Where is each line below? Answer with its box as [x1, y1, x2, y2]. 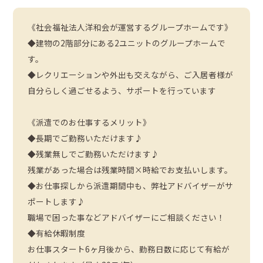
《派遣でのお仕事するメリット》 [28, 116, 151, 129]
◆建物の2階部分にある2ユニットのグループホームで [28, 37, 226, 49]
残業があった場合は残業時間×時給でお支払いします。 [28, 164, 233, 176]
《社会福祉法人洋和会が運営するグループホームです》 [28, 21, 233, 33]
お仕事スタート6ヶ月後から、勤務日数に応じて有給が [28, 243, 230, 255]
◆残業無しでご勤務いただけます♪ [28, 148, 160, 160]
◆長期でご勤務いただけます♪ [28, 132, 143, 144]
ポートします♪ [28, 195, 86, 208]
